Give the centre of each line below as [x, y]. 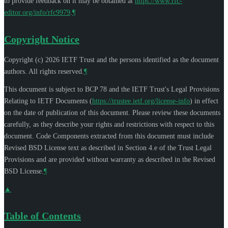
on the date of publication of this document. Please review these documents [112, 112]
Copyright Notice [42, 39]
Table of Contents [42, 216]
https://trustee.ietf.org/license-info [141, 101]
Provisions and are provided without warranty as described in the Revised [110, 159]
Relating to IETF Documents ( [48, 101]
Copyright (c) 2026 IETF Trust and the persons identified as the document [111, 60]
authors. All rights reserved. [44, 71]
